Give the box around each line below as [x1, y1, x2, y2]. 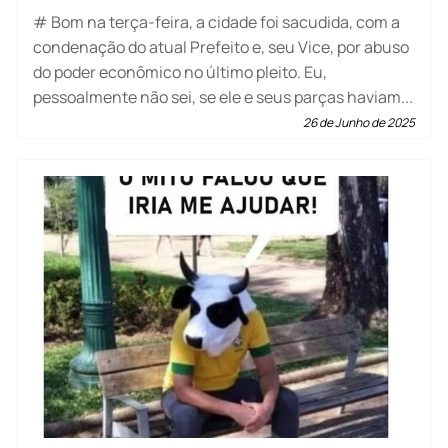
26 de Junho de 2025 [303, 113, 415, 131]
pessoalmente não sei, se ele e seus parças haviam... [33, 85, 413, 108]
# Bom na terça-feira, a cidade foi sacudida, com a [33, 10, 400, 33]
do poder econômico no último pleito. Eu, [33, 60, 327, 83]
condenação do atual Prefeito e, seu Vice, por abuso [33, 35, 409, 58]
